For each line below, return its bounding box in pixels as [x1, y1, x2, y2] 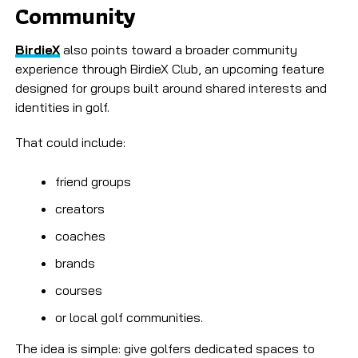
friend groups [54, 173, 131, 190]
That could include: [14, 134, 125, 151]
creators [54, 201, 105, 217]
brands [54, 255, 95, 272]
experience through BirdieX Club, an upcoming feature [14, 61, 324, 78]
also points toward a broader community [59, 42, 297, 58]
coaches [54, 228, 105, 245]
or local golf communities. [54, 309, 203, 326]
